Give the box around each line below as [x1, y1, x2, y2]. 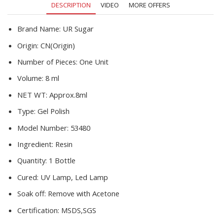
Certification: [17, 205, 61, 215]
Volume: [17, 73, 45, 83]
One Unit [79, 57, 109, 67]
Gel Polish [37, 106, 70, 116]
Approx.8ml [49, 89, 87, 100]
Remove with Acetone [48, 188, 119, 199]
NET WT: [17, 89, 49, 100]
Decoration [30, 23, 67, 33]
